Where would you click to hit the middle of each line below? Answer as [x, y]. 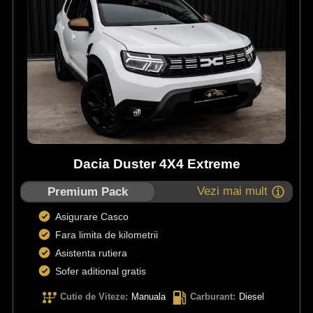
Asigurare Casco [94, 217]
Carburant [211, 297]
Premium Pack [88, 192]
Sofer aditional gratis [102, 271]
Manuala [148, 297]
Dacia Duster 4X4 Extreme [156, 164]
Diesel [251, 297]
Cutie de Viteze [92, 297]
